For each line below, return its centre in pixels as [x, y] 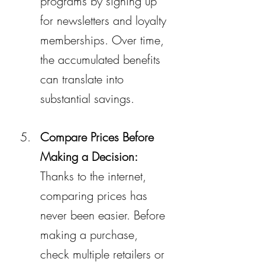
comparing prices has [96, 195]
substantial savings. [87, 98]
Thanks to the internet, [95, 176]
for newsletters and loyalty [105, 20]
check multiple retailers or [104, 254]
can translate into [84, 79]
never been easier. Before [104, 215]
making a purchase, [91, 234]
